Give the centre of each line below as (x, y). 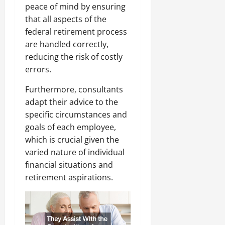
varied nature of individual (75, 152)
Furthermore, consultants (74, 90)
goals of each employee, (71, 127)
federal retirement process (76, 32)
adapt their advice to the (72, 102)
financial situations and (69, 165)
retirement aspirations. (69, 178)
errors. (38, 70)
